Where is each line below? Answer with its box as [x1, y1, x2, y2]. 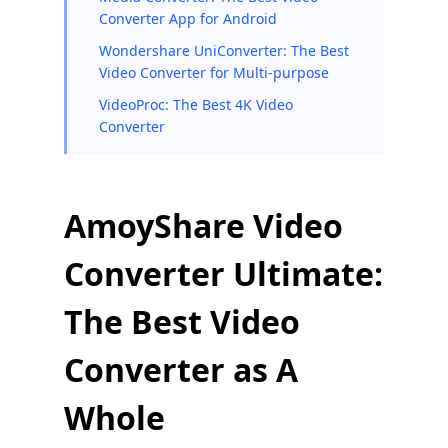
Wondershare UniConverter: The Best [99, 41, 349, 60]
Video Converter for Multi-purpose [99, 63, 329, 82]
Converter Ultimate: [64, 252, 383, 295]
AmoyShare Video [64, 204, 343, 247]
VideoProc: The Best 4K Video [99, 95, 293, 114]
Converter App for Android [99, 9, 277, 28]
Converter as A [64, 348, 298, 391]
